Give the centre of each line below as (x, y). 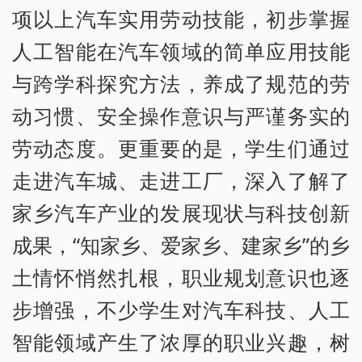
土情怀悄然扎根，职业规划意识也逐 (181, 277)
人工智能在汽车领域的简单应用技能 (181, 51)
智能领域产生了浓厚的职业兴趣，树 (181, 341)
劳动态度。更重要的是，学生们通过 (181, 147)
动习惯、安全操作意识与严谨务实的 (181, 115)
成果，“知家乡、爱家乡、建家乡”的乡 (181, 244)
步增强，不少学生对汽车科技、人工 (181, 309)
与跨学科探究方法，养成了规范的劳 (181, 83)
